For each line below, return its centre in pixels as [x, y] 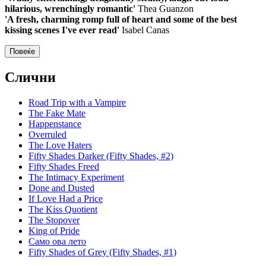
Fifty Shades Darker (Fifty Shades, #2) [101, 156]
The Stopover [54, 220]
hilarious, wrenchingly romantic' [70, 9]
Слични [30, 77]
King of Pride [54, 231]
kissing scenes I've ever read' [62, 30]
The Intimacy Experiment [76, 178]
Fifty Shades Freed [64, 167]
